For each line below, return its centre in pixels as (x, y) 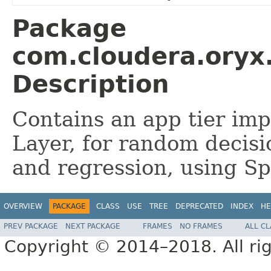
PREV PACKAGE (31, 227)
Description (90, 84)
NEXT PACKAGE (93, 227)
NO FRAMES (201, 227)
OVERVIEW (23, 206)
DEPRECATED (199, 206)
